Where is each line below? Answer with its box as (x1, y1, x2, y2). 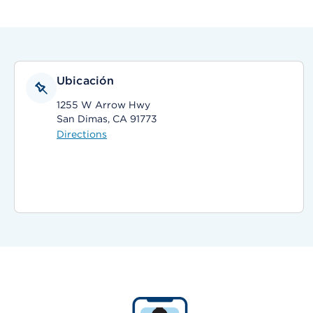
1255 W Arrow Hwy (57, 99, 150, 110)
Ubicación (57, 74, 115, 87)
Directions (57, 129, 107, 140)
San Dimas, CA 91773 (57, 113, 157, 124)
